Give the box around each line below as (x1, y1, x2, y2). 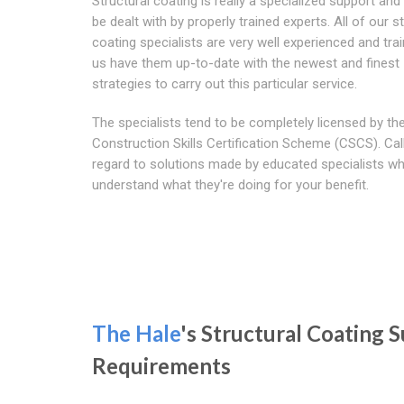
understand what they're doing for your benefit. (92, 176, 369, 193)
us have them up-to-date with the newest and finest (92, 54, 399, 71)
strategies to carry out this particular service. (92, 75, 357, 92)
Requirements (92, 352, 231, 379)
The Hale (92, 319, 180, 346)
